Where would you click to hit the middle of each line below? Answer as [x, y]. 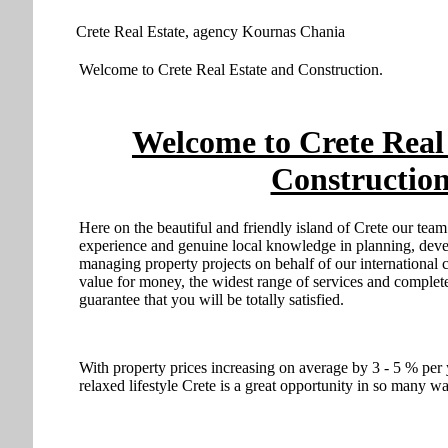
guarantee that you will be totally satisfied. [211, 300]
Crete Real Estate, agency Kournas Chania [210, 32]
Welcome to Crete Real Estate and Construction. [231, 70]
